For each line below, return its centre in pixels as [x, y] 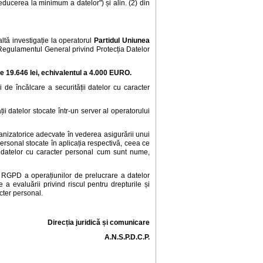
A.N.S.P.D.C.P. [127, 237]
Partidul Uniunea [122, 41]
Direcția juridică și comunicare [99, 223]
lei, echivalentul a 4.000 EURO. [81, 73]
